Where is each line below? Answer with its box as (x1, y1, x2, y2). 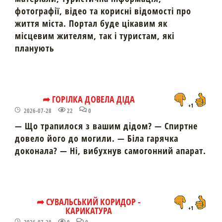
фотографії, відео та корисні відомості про (15, 4, 191, 17)
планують (15, 42, 55, 54)
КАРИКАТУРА (65, 204, 112, 217)
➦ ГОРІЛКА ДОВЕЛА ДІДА (43, 92, 135, 105)
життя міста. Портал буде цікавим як (15, 17, 167, 29)
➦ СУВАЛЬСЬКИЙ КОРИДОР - (37, 195, 141, 208)
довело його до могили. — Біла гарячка (15, 132, 178, 144)
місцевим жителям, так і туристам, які (15, 29, 174, 42)
